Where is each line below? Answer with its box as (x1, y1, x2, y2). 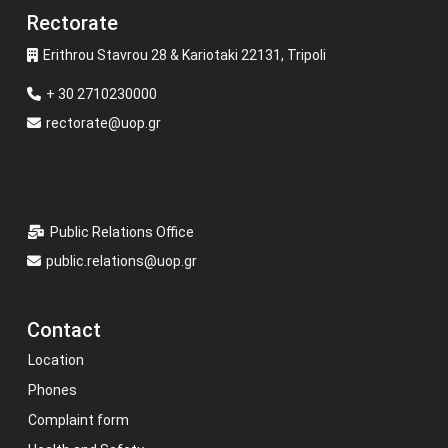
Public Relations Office (50, 224, 194, 240)
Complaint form (28, 412, 129, 428)
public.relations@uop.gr (46, 253, 197, 269)
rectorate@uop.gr (46, 115, 161, 131)
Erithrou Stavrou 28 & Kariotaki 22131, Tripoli (43, 47, 326, 63)
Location (28, 352, 84, 368)
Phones (28, 382, 77, 398)
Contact (27, 318, 101, 342)
